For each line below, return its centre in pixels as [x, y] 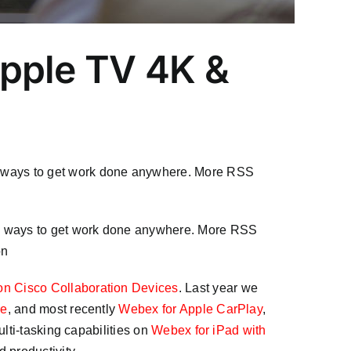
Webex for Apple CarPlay [190, 309]
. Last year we [218, 288]
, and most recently [63, 309]
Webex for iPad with [209, 331]
